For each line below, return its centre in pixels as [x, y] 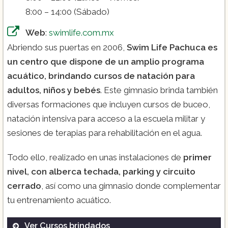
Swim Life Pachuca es [172, 47]
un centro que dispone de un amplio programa [106, 61]
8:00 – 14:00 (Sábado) [67, 11]
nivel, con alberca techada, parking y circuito [101, 171]
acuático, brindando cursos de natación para [101, 76]
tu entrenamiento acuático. [59, 200]
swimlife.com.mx [81, 32]
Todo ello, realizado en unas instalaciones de [95, 157]
